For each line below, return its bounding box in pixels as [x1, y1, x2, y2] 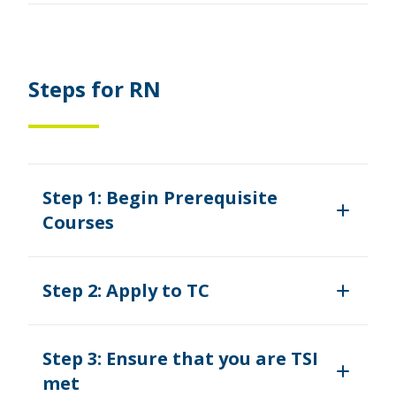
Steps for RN [28, 73, 161, 103]
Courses [42, 209, 114, 234]
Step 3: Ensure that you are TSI [42, 346, 318, 370]
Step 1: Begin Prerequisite [42, 185, 278, 209]
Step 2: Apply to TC [42, 278, 209, 302]
